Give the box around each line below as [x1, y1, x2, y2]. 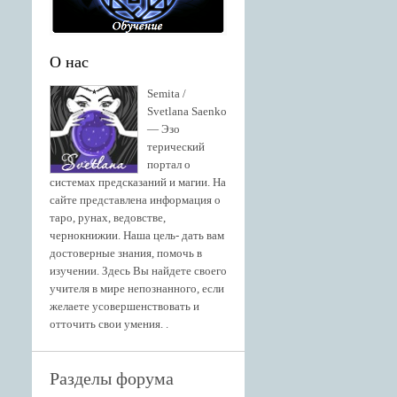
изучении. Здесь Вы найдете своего [50, 264, 227, 277]
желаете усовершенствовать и [50, 300, 199, 313]
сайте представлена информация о [50, 193, 221, 206]
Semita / [147, 87, 186, 100]
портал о [147, 158, 191, 171]
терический [147, 140, 205, 153]
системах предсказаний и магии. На [50, 175, 226, 189]
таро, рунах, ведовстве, [50, 211, 166, 224]
